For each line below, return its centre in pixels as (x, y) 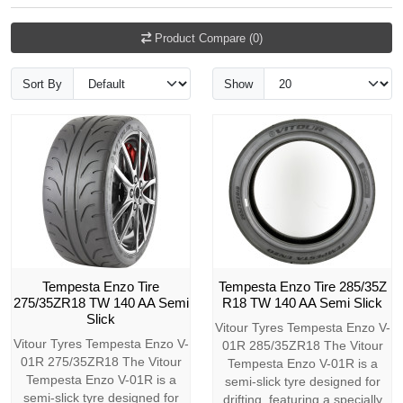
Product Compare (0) (208, 38)
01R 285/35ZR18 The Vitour (302, 346)
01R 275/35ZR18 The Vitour (101, 362)
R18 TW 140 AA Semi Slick (302, 303)
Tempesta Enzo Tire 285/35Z (302, 287)
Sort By (42, 84)
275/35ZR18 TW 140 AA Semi (101, 303)
